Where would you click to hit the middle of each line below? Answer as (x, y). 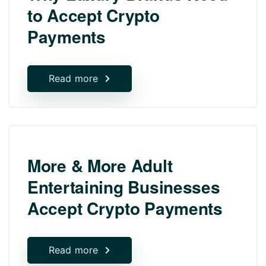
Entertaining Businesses (124, 186)
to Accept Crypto (94, 15)
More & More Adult (100, 165)
